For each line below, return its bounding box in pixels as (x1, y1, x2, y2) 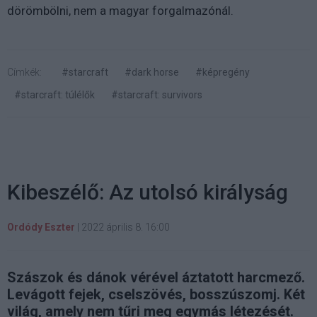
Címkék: (7, 67, 42, 79)
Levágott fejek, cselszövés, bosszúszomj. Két (7, 286, 305, 304)
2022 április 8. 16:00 (81, 221, 170, 234)
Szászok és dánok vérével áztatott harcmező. (7, 269, 305, 287)
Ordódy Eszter (7, 221, 75, 234)
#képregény (195, 67, 250, 79)
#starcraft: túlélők (14, 89, 95, 101)
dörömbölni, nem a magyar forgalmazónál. (7, 4, 239, 18)
